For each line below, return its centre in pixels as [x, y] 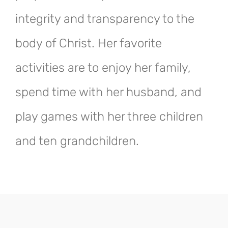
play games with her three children [109, 117]
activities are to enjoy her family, [103, 68]
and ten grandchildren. [77, 141]
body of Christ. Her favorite [89, 44]
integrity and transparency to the [105, 19]
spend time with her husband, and [108, 92]
